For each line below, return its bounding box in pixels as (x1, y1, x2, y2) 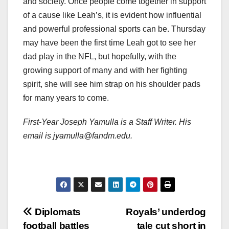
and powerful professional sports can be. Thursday (23, 25, 205, 34)
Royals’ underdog (126, 207, 206, 218)
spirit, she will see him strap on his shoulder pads (23, 80, 200, 89)
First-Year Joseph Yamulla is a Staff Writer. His (23, 118, 191, 127)
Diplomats (32, 207, 81, 218)
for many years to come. (23, 94, 109, 103)
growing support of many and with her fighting (23, 66, 187, 75)
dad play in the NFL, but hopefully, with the (23, 52, 176, 61)
